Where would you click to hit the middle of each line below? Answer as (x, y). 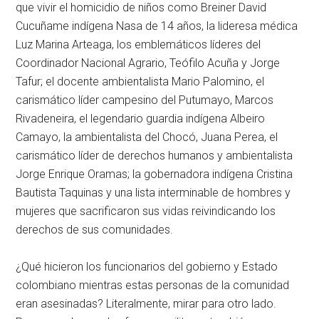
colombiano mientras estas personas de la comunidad (153, 286)
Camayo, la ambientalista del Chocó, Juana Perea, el (147, 137)
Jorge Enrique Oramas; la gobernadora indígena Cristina (155, 174)
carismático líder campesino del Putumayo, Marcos (145, 100)
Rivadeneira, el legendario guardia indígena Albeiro (141, 119)
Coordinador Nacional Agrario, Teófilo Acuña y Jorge (148, 63)
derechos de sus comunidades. (95, 230)
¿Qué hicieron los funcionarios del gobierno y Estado (147, 267)
